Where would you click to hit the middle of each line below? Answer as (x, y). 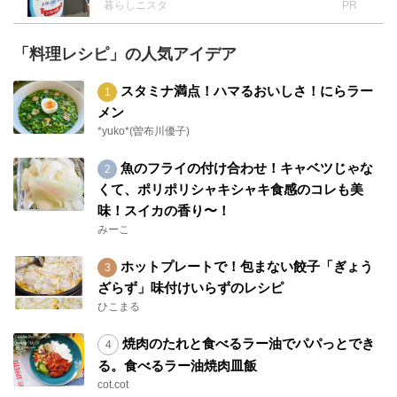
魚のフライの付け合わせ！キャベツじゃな (245, 168)
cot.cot (113, 385)
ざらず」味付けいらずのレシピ (191, 288)
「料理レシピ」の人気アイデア (125, 54)
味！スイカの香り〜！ (164, 211)
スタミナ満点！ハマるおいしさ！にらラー (245, 91)
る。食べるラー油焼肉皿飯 (177, 366)
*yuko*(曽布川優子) (144, 132)
